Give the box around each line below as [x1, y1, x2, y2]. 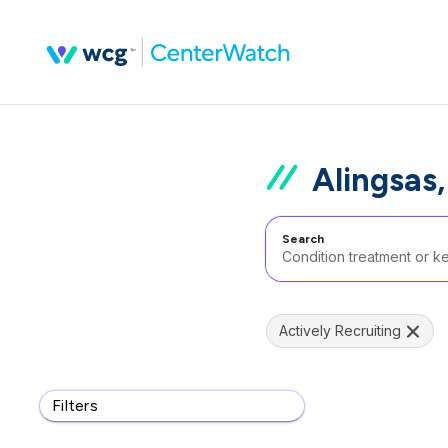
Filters [52, 396, 98, 415]
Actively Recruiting [279, 322, 401, 339]
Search [282, 232, 324, 246]
